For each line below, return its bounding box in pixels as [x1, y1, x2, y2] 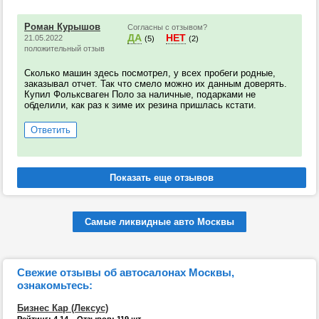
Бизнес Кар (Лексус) [17, 303, 108, 313]
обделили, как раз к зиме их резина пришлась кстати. [24, 100, 256, 110]
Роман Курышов [24, 21, 100, 32]
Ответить [31, 125, 70, 135]
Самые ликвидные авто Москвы [85, 216, 234, 227]
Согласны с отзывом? [127, 23, 207, 31]
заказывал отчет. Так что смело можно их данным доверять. [24, 78, 287, 89]
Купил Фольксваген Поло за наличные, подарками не [24, 89, 256, 100]
